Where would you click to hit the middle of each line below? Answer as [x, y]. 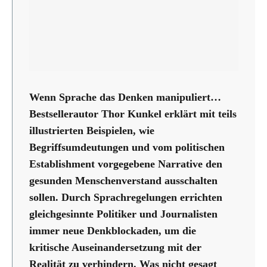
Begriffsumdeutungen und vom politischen [127, 147]
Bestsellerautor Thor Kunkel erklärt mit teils [133, 114]
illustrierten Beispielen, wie [92, 130]
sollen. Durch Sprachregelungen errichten [126, 197]
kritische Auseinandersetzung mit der [115, 247]
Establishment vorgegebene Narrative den [126, 164]
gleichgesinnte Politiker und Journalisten [123, 214]
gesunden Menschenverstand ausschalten [123, 180]
